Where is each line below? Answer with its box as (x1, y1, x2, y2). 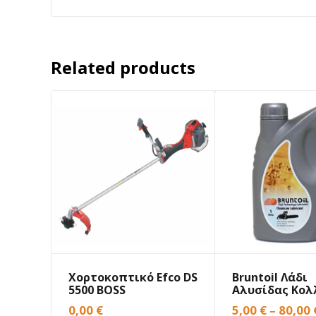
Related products (51, 56, 195, 80)
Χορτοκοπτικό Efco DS (68, 269, 197, 286)
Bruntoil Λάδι (232, 269, 308, 286)
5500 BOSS (68, 282, 126, 298)
